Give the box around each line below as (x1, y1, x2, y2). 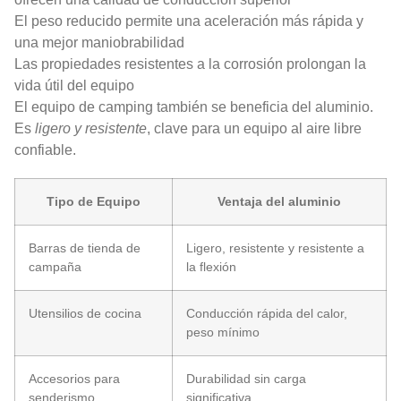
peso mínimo (186, 324, 260, 339)
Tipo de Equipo (47, 193, 141, 209)
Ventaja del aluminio (218, 193, 341, 209)
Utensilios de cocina (29, 305, 141, 320)
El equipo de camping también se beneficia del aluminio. (14, 98, 373, 115)
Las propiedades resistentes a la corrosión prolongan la (14, 55, 366, 72)
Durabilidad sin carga (186, 371, 306, 386)
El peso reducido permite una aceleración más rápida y (14, 13, 363, 29)
